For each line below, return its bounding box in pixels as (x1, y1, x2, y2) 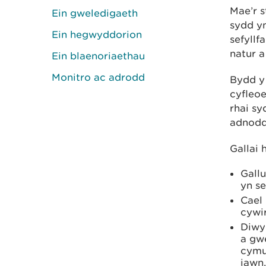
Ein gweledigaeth (52, 7, 138, 19)
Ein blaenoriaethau (52, 50, 145, 62)
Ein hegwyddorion (52, 28, 142, 40)
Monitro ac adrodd (52, 71, 145, 83)
